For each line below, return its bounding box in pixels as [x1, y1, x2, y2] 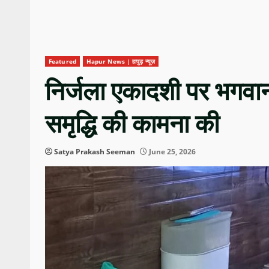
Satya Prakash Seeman [54, 147, 135, 157]
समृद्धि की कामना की [45, 109, 219, 139]
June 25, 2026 [147, 147, 196, 157]
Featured [49, 57, 76, 66]
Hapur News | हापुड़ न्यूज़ [86, 57, 155, 66]
